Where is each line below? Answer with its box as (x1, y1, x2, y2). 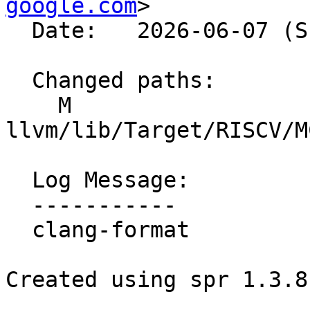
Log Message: (6, 167, 32, 193)
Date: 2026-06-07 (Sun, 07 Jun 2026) (6, 18, 32, 44)
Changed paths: (6, 68, 32, 93)
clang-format (6, 217, 32, 243)
